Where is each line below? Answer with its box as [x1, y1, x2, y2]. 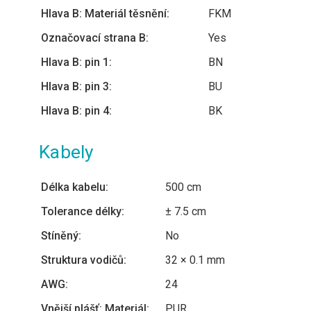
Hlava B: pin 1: [41, 56, 112, 69]
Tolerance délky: [41, 205, 124, 218]
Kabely [39, 142, 94, 162]
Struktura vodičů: [41, 253, 126, 267]
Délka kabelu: [41, 180, 108, 194]
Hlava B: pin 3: [41, 80, 112, 93]
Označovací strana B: [41, 31, 149, 44]
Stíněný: [41, 229, 81, 242]
